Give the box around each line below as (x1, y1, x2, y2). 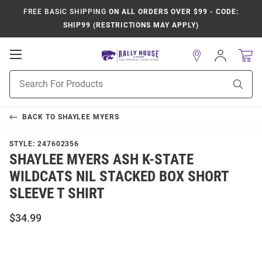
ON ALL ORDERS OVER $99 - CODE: (106, 8, 239, 16)
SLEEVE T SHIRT (9, 185, 105, 202)
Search (9, 84, 35, 93)
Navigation (21, 71, 74, 83)
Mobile (21, 60, 56, 71)
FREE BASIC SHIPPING (23, 8, 106, 16)
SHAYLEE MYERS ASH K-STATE (9, 151, 194, 168)
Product (9, 71, 39, 81)
